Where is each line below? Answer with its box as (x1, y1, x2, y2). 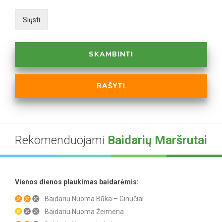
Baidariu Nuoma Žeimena (45, 207, 124, 216)
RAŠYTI (97, 81, 125, 91)
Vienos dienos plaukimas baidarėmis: (15, 177, 139, 186)
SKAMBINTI (89, 49, 133, 59)
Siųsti (23, 15, 40, 24)
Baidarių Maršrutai (108, 133, 207, 147)
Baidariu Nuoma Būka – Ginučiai (45, 194, 144, 203)
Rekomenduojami (15, 133, 108, 147)
